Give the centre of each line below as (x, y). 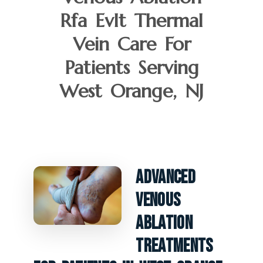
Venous (158, 200)
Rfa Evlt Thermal (131, 20)
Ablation (164, 223)
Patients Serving (131, 67)
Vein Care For (131, 44)
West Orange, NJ (131, 91)
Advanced (166, 177)
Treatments (174, 246)
